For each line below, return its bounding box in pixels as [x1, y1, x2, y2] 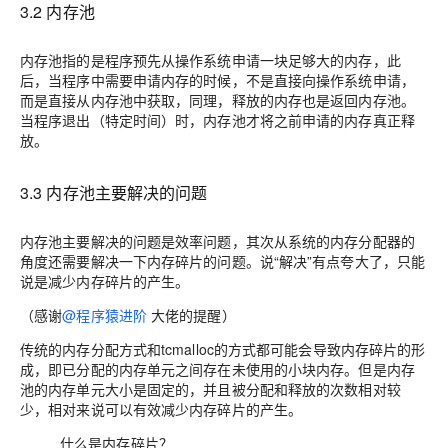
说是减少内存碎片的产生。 [20, 271, 190, 291]
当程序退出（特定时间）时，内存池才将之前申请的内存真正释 [20, 110, 415, 130]
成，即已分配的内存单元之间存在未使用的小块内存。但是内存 [20, 359, 415, 379]
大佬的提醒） [146, 305, 236, 325]
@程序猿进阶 [62, 305, 147, 325]
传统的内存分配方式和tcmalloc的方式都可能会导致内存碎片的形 [20, 339, 426, 359]
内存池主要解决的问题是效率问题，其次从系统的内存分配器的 [20, 231, 415, 251]
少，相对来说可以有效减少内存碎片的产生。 [20, 399, 303, 419]
